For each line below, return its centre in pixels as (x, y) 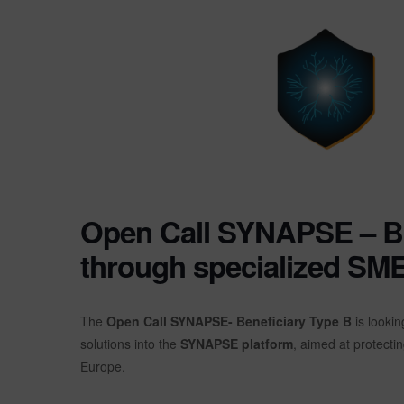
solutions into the (129, 343)
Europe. (103, 366)
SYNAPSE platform (235, 343)
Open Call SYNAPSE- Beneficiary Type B (229, 321)
